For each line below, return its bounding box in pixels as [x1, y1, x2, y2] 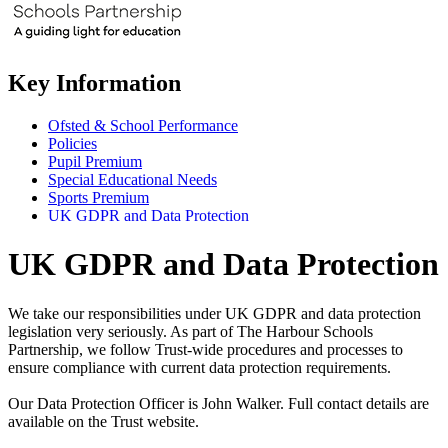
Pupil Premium [48, 152, 142, 170]
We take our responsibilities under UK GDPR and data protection [8, 304, 421, 322]
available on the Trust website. [8, 412, 199, 430]
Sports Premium [48, 188, 149, 206]
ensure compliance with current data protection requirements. [8, 358, 391, 376]
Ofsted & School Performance [48, 116, 238, 134]
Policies [48, 134, 97, 152]
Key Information [8, 69, 181, 96]
